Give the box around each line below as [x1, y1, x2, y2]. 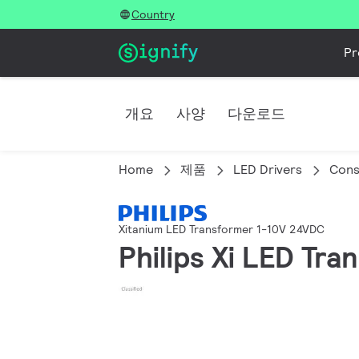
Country [131, 7, 175, 22]
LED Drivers [233, 161, 302, 178]
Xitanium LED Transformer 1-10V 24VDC [119, 222, 325, 237]
